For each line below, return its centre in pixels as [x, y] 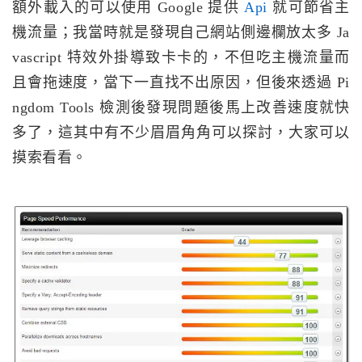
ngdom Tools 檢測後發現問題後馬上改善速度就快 [181, 108]
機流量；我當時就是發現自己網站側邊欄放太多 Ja [181, 33]
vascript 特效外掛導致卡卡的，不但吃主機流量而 [181, 58]
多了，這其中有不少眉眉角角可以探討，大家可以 [181, 133]
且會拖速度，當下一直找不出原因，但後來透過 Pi [181, 83]
